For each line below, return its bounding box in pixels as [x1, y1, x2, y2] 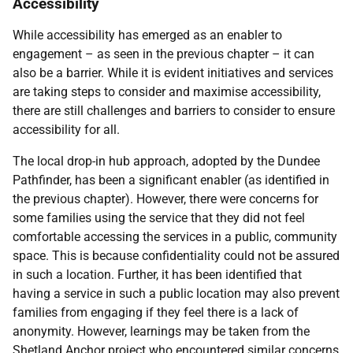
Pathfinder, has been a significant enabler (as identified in [13, 173, 329, 188]
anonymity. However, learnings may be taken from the [13, 324, 310, 339]
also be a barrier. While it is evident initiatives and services [13, 65, 333, 80]
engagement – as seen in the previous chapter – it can [13, 46, 314, 61]
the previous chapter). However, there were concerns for [13, 191, 318, 206]
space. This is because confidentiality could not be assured [13, 248, 340, 263]
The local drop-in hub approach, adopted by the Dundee [13, 154, 320, 169]
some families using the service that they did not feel [13, 210, 305, 225]
